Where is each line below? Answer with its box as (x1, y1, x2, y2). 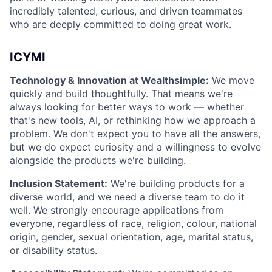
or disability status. (10, 244, 97, 257)
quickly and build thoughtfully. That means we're (10, 87, 233, 100)
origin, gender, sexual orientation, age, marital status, (10, 231, 253, 243)
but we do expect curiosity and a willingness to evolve (10, 141, 261, 154)
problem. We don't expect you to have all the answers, (10, 127, 260, 140)
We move (209, 74, 254, 87)
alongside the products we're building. (10, 154, 186, 167)
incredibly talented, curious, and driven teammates (10, 5, 242, 18)
